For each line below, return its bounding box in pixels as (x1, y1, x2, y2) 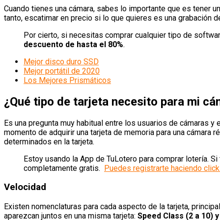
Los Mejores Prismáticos (24, 75, 111, 85)
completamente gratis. (24, 163, 104, 173)
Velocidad (4, 182, 46, 193)
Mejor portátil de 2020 (24, 66, 100, 76)
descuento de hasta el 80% (24, 39, 123, 49)
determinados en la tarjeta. (4, 137, 94, 146)
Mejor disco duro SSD (24, 56, 99, 66)
